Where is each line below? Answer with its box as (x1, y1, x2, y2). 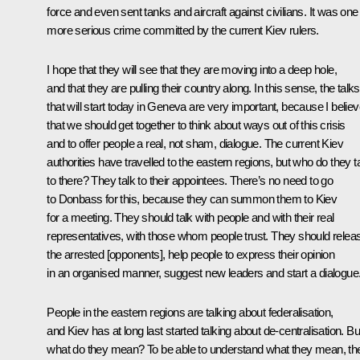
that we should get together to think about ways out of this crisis (47, 117, 346, 132)
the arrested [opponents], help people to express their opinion (47, 247, 335, 261)
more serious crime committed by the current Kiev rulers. (47, 22, 319, 37)
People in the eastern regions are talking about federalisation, (47, 305, 333, 319)
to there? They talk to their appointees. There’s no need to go (47, 173, 333, 187)
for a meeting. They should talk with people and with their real (47, 210, 334, 224)
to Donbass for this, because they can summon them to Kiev (47, 191, 337, 206)
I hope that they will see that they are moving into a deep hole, (47, 62, 337, 76)
